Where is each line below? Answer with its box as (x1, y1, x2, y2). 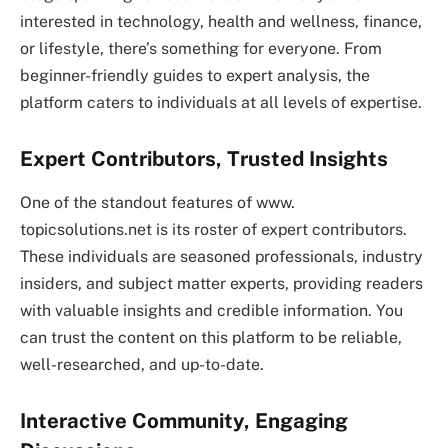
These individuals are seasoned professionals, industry (20, 247, 423, 267)
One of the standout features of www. (20, 193, 295, 213)
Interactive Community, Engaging (20, 408, 348, 433)
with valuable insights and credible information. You (20, 301, 403, 321)
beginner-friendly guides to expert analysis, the (20, 66, 370, 86)
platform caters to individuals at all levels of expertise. (20, 93, 422, 113)
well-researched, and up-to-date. (20, 355, 264, 375)
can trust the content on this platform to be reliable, (20, 328, 402, 348)
